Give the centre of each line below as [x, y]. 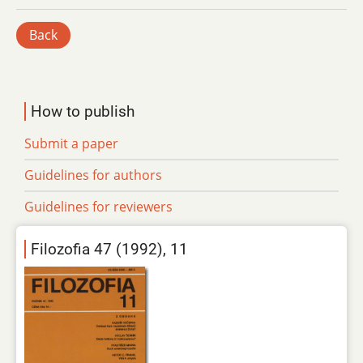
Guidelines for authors [93, 175]
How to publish [83, 112]
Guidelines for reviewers [98, 207]
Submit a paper [71, 144]
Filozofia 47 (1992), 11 [109, 250]
